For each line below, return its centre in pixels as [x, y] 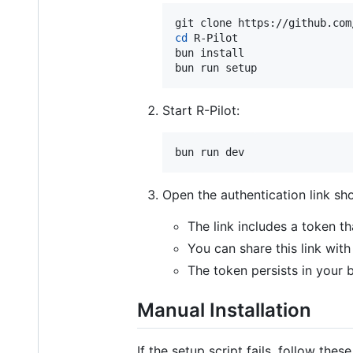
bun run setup [216, 67]
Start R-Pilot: [201, 110]
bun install [210, 52]
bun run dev [210, 152]
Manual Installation [224, 310]
